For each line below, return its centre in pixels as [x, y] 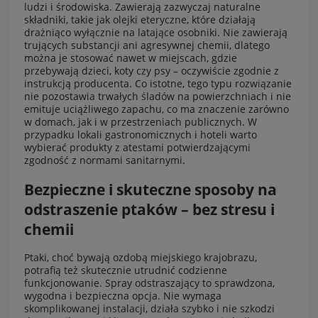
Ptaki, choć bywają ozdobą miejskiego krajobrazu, [141, 258]
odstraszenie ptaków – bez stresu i [149, 209]
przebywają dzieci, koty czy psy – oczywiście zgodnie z [152, 71]
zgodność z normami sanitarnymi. [105, 160]
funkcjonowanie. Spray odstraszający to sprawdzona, [149, 283]
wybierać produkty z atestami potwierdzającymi [137, 148]
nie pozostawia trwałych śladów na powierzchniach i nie [158, 97]
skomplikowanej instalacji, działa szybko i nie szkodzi [149, 309]
